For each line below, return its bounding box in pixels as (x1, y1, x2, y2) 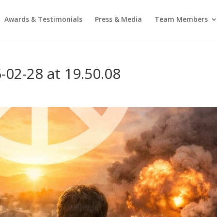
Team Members (154, 15, 208, 24)
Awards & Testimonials (4, 15, 82, 24)
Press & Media (94, 15, 142, 24)
